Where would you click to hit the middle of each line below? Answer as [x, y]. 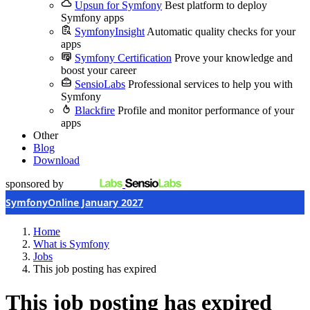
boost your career [99, 70]
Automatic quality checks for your [221, 31]
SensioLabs [100, 84]
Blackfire [95, 110]
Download [56, 160]
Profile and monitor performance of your [206, 110]
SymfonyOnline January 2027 [74, 202]
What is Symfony [71, 244]
